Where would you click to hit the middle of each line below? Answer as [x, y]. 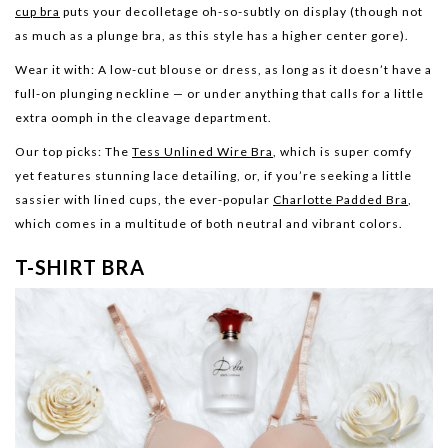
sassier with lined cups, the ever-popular [144, 199]
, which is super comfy [342, 151]
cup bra [37, 11]
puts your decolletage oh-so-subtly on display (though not [241, 11]
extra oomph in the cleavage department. [143, 117]
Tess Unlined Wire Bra [202, 151]
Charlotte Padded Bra [340, 199]
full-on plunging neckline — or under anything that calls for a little [219, 93]
